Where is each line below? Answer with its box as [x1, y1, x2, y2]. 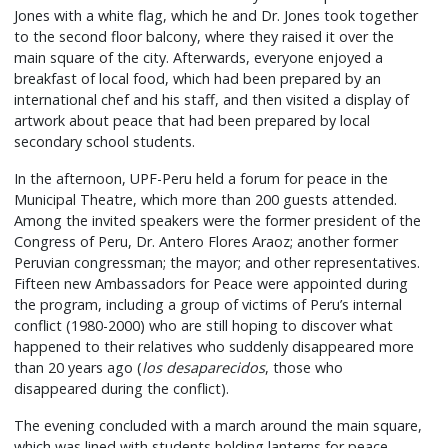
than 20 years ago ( [14, 358, 143, 378]
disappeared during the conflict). [14, 379, 238, 399]
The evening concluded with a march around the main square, [14, 416, 423, 436]
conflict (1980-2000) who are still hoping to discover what [14, 316, 394, 336]
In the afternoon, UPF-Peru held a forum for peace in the [14, 169, 389, 189]
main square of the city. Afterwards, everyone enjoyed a [14, 48, 384, 68]
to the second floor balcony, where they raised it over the [14, 27, 395, 47]
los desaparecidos [142, 358, 266, 378]
